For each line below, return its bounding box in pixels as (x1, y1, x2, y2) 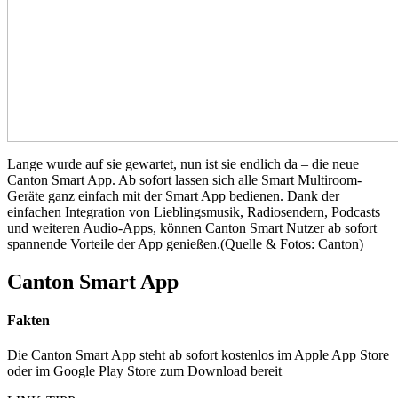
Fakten (7, 313, 50, 329)
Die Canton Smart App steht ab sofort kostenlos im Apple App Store (7, 347, 389, 363)
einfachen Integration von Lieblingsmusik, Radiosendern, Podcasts (7, 204, 380, 219)
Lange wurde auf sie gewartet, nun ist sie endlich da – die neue (7, 156, 359, 171)
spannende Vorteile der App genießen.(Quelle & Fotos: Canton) (7, 236, 363, 251)
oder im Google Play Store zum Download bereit (7, 363, 282, 379)
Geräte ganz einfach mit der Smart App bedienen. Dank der (7, 188, 339, 203)
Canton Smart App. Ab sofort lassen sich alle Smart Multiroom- (7, 172, 362, 187)
